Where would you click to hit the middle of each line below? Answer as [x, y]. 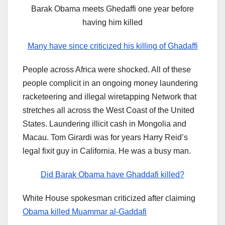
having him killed [113, 23]
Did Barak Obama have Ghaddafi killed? [113, 175]
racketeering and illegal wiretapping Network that [109, 97]
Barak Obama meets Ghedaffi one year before [113, 9]
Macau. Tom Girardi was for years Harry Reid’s [105, 138]
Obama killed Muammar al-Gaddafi [85, 212]
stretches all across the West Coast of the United [108, 110]
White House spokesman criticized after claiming [109, 198]
